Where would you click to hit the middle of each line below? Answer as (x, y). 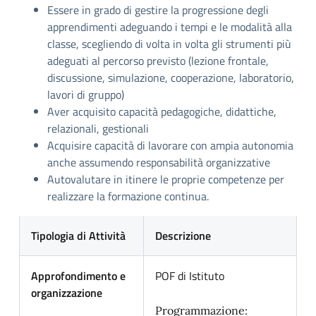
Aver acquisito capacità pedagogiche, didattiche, (162, 111)
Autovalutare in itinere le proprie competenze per (166, 179)
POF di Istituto (190, 276)
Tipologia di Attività (78, 236)
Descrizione (183, 236)
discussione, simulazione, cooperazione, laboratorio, (171, 78)
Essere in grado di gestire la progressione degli (158, 10)
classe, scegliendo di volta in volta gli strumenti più (169, 44)
